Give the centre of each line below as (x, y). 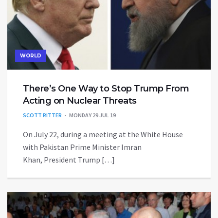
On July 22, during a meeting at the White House (103, 134)
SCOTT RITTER (42, 115)
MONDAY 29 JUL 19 (92, 115)
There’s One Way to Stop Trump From (106, 88)
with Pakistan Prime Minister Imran (82, 147)
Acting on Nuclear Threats (80, 100)
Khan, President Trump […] (69, 159)
